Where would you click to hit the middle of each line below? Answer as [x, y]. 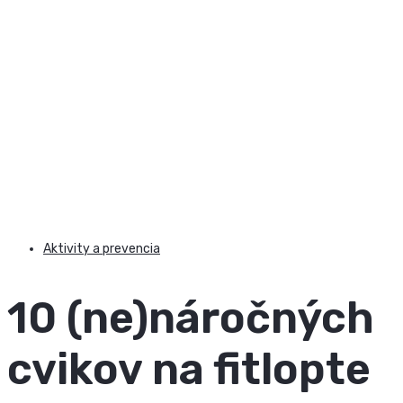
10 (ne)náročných [191, 318]
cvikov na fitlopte [189, 370]
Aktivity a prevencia [102, 249]
